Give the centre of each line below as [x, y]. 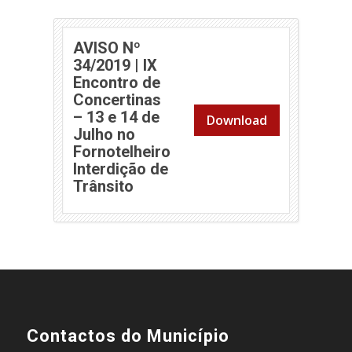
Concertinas [117, 99]
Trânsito [103, 186]
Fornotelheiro [121, 151]
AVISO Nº [106, 48]
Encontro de [116, 82]
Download [236, 120]
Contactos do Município [128, 336]
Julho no [104, 134]
